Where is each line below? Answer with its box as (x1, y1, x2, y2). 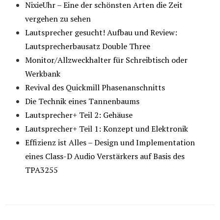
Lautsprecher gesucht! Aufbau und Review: (25, 27, 178, 38)
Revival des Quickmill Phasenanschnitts (25, 82, 165, 93)
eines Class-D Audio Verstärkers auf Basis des (25, 150, 185, 162)
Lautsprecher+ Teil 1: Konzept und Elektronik (25, 123, 189, 134)
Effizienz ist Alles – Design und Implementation (25, 137, 195, 148)
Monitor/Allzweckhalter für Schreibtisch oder (25, 54, 188, 65)
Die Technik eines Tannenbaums (25, 95, 140, 107)
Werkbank (25, 68, 61, 79)
